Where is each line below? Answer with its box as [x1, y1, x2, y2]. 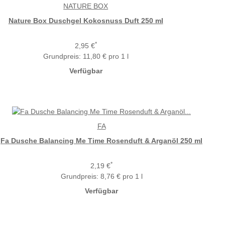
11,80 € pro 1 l [82, 52, 129, 60]
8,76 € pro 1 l [100, 172, 143, 180]
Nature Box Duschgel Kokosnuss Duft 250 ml [8, 16, 163, 25]
